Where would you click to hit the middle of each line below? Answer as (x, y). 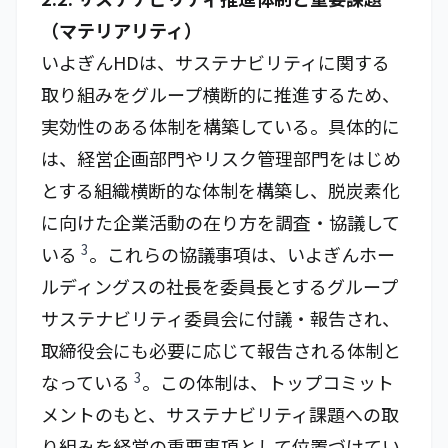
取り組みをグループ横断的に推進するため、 (220, 94)
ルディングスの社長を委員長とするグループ (219, 286)
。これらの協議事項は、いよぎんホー (242, 254)
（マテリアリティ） (121, 30)
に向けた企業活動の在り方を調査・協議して (220, 222)
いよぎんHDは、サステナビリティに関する (215, 62)
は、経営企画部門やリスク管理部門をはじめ (221, 158)
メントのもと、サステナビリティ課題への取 (220, 414)
